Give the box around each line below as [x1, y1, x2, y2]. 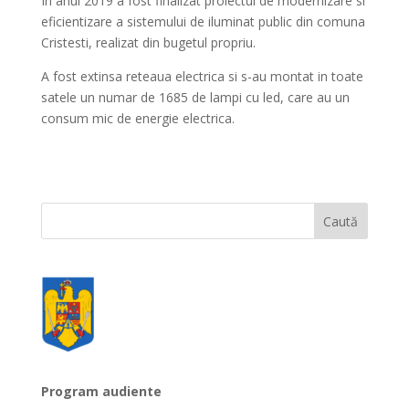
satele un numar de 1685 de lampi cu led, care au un [40, 89, 350, 107]
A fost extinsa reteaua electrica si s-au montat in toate [40, 68, 363, 86]
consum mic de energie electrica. [40, 110, 235, 128]
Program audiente [40, 383, 162, 401]
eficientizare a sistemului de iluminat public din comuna [40, 13, 365, 31]
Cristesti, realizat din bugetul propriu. [40, 34, 256, 52]
